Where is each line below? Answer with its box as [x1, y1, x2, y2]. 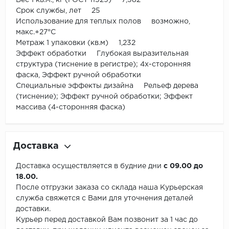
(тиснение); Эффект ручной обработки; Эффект [16, 94, 193, 100]
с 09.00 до [164, 163, 203, 170]
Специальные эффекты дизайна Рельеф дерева [16, 83, 198, 89]
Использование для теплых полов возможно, [16, 18, 190, 25]
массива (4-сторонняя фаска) [16, 104, 125, 111]
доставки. [16, 206, 51, 213]
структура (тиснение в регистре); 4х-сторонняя [16, 61, 191, 68]
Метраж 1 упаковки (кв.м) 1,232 [16, 40, 135, 47]
